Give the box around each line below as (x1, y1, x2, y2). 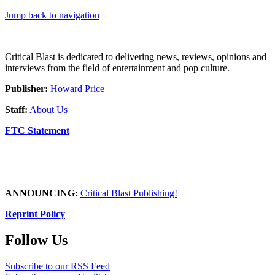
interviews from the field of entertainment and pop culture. (5, 62, 230, 73)
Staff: (5, 104, 28, 115)
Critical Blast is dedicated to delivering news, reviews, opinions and (5, 51, 266, 62)
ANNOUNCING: (5, 187, 78, 198)
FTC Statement (5, 125, 69, 136)
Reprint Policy (5, 208, 65, 219)
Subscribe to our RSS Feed (5, 260, 110, 271)
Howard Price (50, 83, 104, 94)
